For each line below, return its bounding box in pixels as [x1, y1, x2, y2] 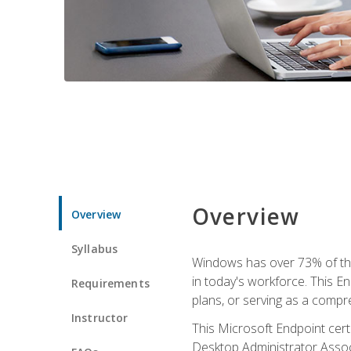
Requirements [71, 275, 150, 291]
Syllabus [71, 241, 118, 256]
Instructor [71, 309, 128, 325]
